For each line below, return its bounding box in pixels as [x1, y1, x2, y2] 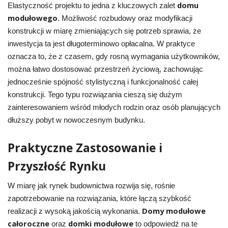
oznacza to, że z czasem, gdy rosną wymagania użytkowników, [7, 52, 220, 61]
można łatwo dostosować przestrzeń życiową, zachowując [7, 65, 203, 73]
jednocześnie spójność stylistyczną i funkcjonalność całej [7, 77, 198, 86]
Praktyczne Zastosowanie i [7, 139, 162, 156]
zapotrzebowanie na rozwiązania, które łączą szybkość [7, 194, 191, 203]
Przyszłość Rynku [7, 158, 106, 174]
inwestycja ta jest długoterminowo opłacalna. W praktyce [7, 39, 195, 48]
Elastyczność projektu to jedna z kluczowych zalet [7, 1, 177, 10]
